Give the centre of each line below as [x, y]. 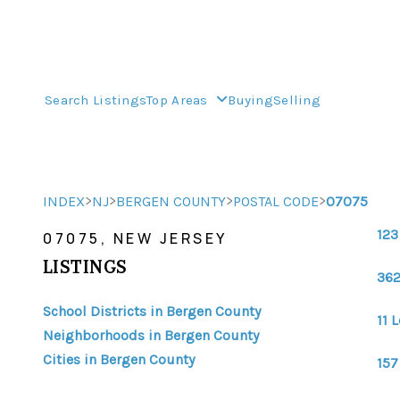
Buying [250, 100]
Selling [296, 100]
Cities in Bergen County [119, 359]
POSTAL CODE [276, 201]
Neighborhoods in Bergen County [151, 335]
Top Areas [179, 100]
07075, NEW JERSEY [135, 238]
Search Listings [96, 100]
